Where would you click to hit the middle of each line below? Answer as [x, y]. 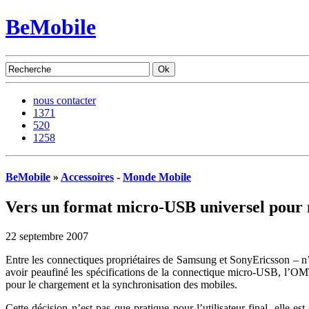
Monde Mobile [157, 177]
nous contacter [64, 100]
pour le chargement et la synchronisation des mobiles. [121, 285]
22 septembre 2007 [47, 237]
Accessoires [87, 177]
